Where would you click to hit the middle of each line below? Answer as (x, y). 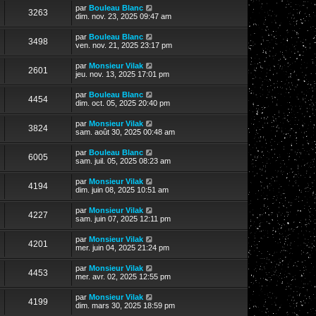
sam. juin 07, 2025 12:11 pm (123, 218)
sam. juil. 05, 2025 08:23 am (123, 160)
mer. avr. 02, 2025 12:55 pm (123, 276)
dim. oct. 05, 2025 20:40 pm (123, 103)
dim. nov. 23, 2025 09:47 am (123, 16)
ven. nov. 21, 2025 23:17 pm (124, 45)
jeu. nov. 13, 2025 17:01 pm (122, 74)
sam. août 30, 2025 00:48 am (125, 132)
